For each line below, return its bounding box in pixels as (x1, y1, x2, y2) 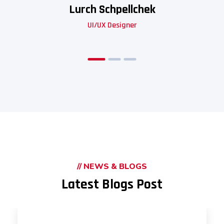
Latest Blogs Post (61, 175, 162, 194)
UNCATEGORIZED (40, 185, 91, 194)
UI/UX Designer (87, 20, 136, 31)
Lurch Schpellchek (68, 2, 155, 17)
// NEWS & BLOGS (77, 161, 147, 172)
